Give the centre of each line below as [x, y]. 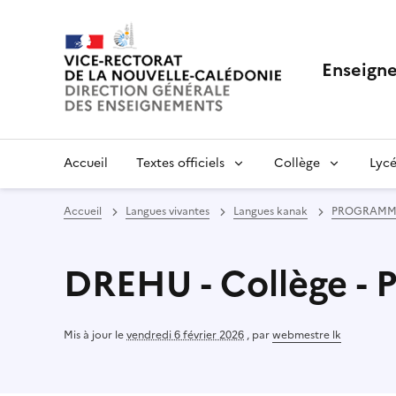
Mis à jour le [95, 335]
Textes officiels [180, 163]
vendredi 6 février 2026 [185, 335]
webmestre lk [307, 335]
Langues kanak [270, 211]
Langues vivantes [168, 211]
